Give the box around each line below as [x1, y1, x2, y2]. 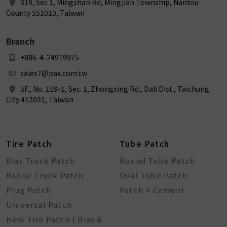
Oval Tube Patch [120, 170, 187, 180]
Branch [6, 35, 34, 47]
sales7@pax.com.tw [19, 68, 87, 78]
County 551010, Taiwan [6, 8, 85, 18]
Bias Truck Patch [6, 155, 75, 166]
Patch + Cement [120, 184, 185, 195]
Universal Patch [6, 199, 72, 210]
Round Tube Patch [120, 155, 196, 166]
